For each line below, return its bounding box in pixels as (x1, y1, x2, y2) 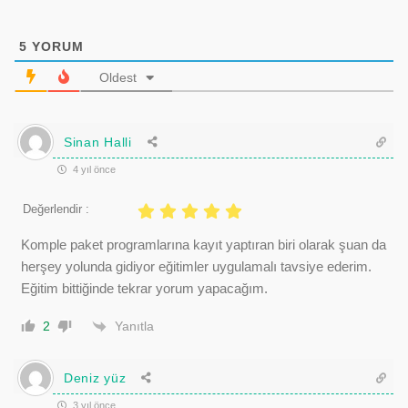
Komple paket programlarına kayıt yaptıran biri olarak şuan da (21, 237, 386, 253)
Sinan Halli (64, 134, 132, 149)
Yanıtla (115, 318, 154, 333)
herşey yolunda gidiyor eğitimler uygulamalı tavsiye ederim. (21, 259, 372, 275)
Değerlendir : (23, 202, 89, 217)
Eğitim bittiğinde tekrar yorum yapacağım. (21, 280, 268, 297)
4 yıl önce (70, 164, 116, 176)
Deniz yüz (64, 370, 127, 385)
